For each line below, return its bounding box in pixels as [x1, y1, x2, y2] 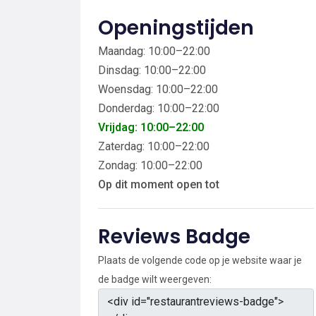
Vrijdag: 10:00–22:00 [98, 120, 204, 134]
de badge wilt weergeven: [98, 273, 212, 285]
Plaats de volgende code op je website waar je [98, 254, 302, 266]
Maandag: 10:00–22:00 [98, 44, 210, 58]
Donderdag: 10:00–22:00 [98, 101, 219, 115]
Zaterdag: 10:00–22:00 [98, 139, 209, 153]
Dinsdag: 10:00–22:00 [98, 63, 206, 77]
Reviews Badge [98, 222, 250, 250]
